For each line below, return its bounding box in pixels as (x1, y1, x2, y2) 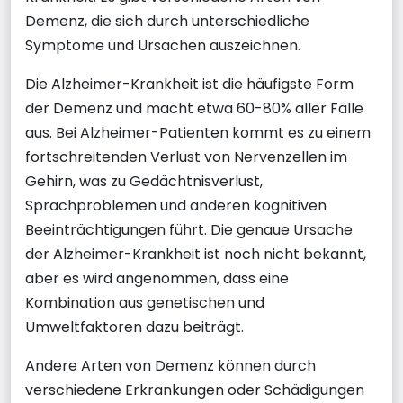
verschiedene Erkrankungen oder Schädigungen (25, 379, 364, 400)
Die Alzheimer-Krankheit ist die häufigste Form (25, 73, 354, 94)
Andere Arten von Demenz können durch (25, 354, 316, 376)
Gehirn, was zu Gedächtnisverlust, (25, 170, 263, 192)
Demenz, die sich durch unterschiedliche (25, 10, 309, 31)
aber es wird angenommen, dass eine (25, 267, 289, 289)
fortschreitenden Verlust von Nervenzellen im (25, 146, 347, 167)
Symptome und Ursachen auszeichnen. (25, 34, 300, 56)
